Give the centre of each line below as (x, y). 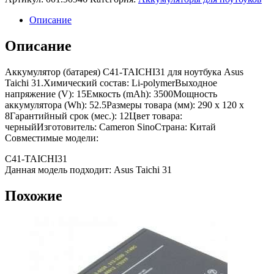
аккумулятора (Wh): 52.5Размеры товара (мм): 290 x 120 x (124, 105)
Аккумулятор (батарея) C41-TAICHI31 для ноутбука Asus (124, 72)
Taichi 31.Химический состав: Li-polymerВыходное (111, 83)
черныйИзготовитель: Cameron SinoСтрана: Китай (110, 127)
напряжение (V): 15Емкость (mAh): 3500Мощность (111, 94)
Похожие (34, 196)
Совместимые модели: (52, 138)
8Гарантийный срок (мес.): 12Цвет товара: (94, 116)
